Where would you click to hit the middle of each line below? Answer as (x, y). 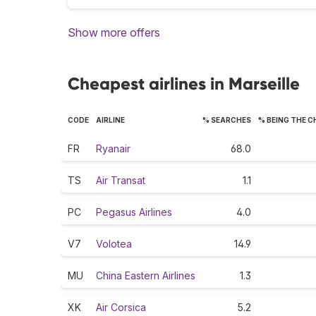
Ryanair (113, 149)
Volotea (114, 244)
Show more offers (114, 33)
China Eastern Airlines (146, 276)
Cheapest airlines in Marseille (184, 84)
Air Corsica (121, 308)
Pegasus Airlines (134, 212)
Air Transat (121, 181)
